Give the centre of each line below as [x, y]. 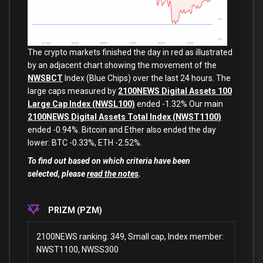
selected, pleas [54, 174]
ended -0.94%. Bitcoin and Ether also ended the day [122, 130]
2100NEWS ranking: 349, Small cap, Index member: [130, 237]
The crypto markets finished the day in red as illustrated [130, 53]
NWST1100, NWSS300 [77, 250]
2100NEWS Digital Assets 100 [175, 91]
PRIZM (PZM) [75, 210]
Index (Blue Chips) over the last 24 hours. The [147, 78]
